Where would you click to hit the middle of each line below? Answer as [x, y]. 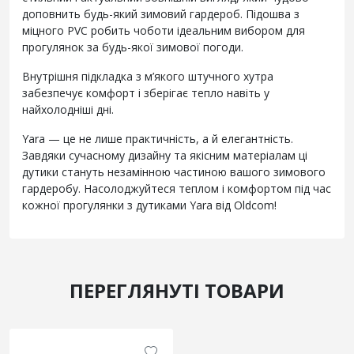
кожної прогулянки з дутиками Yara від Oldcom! [149, 205]
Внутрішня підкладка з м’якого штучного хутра [148, 77]
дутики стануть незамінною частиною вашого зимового [174, 172]
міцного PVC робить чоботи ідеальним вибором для [164, 31]
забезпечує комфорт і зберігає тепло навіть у [146, 93]
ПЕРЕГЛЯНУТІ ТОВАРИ [177, 291]
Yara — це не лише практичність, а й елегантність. [158, 139]
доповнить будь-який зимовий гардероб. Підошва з [161, 14]
